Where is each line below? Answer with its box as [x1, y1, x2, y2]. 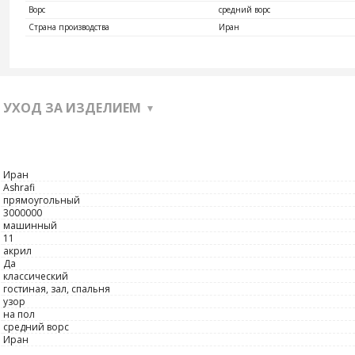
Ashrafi [3, 181, 35, 194]
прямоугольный [3, 193, 80, 207]
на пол [3, 307, 35, 321]
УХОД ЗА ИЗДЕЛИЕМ [3, 99, 141, 116]
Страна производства [29, 21, 109, 32]
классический [3, 269, 68, 283]
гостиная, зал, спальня [3, 282, 110, 296]
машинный [3, 219, 57, 232]
